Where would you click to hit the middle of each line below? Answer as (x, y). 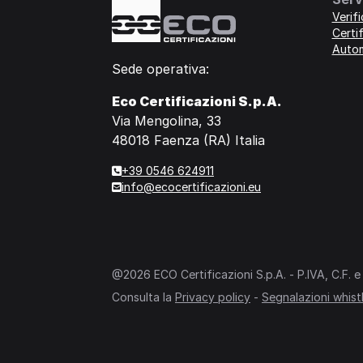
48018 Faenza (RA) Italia (188, 141)
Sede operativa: (160, 69)
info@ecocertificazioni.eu (191, 187)
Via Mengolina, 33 (167, 121)
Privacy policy (213, 297)
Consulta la (143, 297)
